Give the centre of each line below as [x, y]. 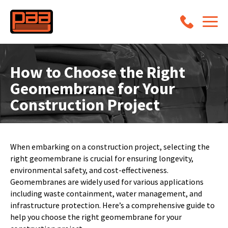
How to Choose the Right [98, 72]
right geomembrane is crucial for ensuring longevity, [102, 158]
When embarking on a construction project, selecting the [110, 147]
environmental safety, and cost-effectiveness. [89, 170]
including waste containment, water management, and [106, 193]
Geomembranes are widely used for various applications [107, 182]
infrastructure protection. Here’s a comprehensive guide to [112, 205]
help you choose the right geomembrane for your [96, 217]
